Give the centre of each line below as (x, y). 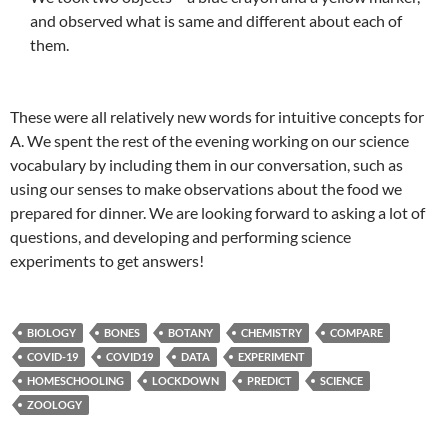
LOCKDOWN (185, 380)
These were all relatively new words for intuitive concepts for (217, 116)
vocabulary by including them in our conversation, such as (206, 164)
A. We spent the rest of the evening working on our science (209, 140)
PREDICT (269, 380)
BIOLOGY (51, 332)
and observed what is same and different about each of (216, 20)
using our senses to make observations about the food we (206, 188)
